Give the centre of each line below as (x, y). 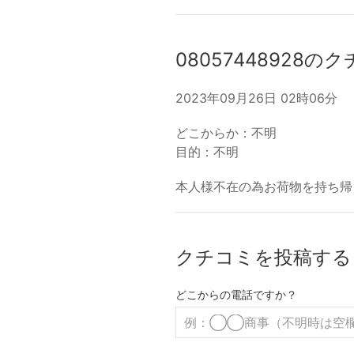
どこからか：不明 (226, 133)
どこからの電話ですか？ (236, 294)
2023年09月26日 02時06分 (256, 98)
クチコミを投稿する (264, 257)
